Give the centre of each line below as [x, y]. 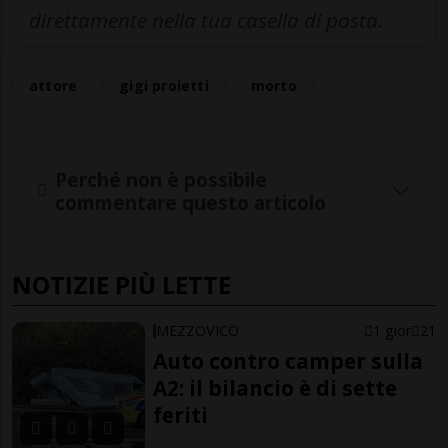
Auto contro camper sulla [288, 361]
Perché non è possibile [161, 179]
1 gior [391, 331]
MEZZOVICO [198, 331]
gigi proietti [164, 86]
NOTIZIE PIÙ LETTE [121, 285]
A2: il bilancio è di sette [275, 388]
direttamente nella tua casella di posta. [206, 20]
